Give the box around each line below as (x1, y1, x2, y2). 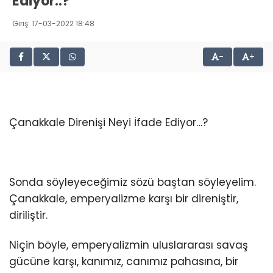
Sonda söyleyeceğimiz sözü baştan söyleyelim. (9, 175, 256, 190)
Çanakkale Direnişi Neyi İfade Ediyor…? (9, 115, 208, 130)
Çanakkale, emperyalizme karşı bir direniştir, (9, 191, 238, 207)
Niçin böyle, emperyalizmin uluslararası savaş (9, 238, 248, 253)
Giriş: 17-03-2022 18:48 (12, 18, 94, 29)
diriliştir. (9, 208, 48, 223)
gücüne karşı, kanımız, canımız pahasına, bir (9, 254, 238, 269)
